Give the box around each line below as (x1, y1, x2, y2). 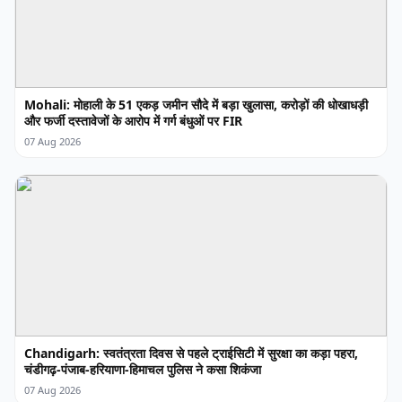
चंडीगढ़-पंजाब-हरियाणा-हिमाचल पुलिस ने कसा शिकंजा (24, 361, 261, 379)
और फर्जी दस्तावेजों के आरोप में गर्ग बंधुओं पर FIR (24, 112, 242, 130)
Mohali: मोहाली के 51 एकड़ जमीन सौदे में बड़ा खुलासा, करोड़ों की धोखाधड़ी (24, 96, 368, 114)
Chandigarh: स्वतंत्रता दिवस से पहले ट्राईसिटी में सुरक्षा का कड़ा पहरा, (24, 345, 358, 363)
